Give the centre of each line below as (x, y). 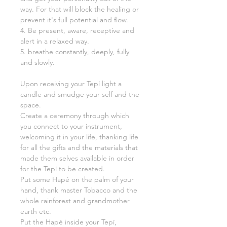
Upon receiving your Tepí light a (71, 84)
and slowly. (37, 63)
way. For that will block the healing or (80, 9)
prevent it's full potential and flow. (74, 20)
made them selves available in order (77, 158)
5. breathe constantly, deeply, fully (75, 52)
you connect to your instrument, (71, 126)
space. (31, 105)
